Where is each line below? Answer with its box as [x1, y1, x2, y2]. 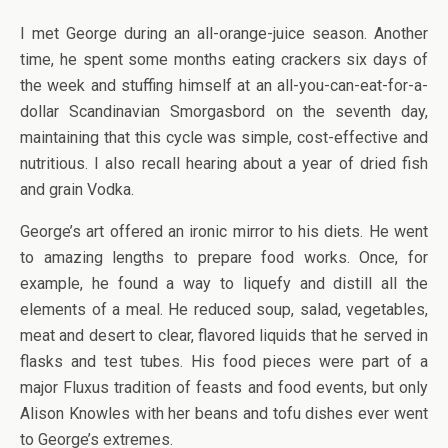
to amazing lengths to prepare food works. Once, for [20, 248, 428, 267]
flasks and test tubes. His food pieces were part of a [20, 352, 428, 371]
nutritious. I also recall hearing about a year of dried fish [20, 154, 428, 173]
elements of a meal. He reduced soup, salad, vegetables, [20, 300, 428, 319]
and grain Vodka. [20, 180, 134, 199]
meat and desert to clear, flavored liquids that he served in [20, 326, 428, 345]
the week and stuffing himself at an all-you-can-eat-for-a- [20, 76, 428, 95]
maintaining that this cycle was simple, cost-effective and [20, 128, 428, 147]
